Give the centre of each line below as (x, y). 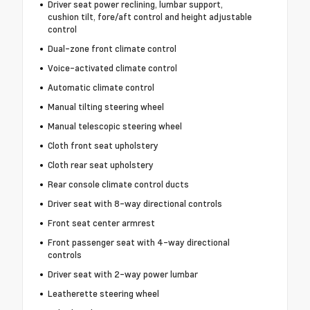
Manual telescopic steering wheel (115, 126)
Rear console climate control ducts (118, 184)
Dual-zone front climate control (112, 49)
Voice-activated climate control (112, 68)
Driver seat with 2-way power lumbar (122, 274)
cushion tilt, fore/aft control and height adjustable (149, 17)
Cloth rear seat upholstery (100, 165)
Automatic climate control (101, 88)
